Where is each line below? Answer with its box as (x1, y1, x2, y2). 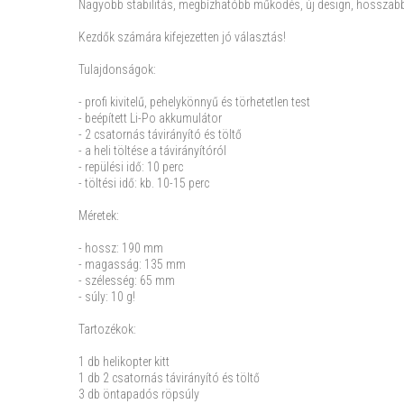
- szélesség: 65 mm (78, 273, 175, 288)
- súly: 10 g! (78, 289, 135, 304)
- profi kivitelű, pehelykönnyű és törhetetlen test (78, 95, 310, 109)
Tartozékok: (78, 322, 136, 336)
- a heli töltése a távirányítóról (78, 143, 226, 158)
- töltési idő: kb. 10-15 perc (78, 176, 209, 190)
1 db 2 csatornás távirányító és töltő (78, 371, 260, 385)
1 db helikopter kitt (78, 354, 170, 369)
